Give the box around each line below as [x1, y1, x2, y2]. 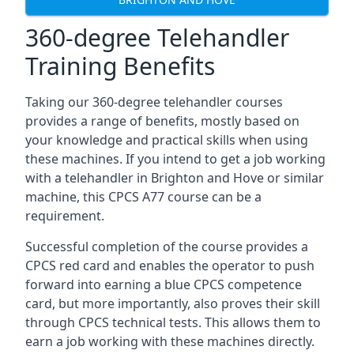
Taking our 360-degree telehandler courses [25, 93, 283, 111]
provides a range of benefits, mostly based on [25, 112, 299, 130]
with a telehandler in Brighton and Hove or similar [25, 169, 324, 186]
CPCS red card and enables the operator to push [25, 257, 314, 274]
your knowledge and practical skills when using [25, 131, 308, 149]
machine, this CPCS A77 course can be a [25, 188, 262, 205]
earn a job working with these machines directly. [25, 333, 314, 350]
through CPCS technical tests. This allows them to [25, 314, 321, 331]
